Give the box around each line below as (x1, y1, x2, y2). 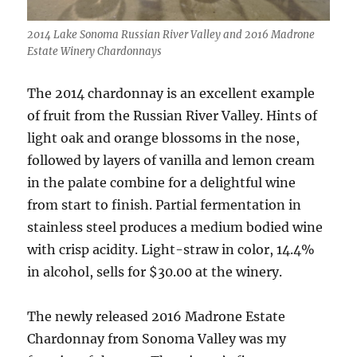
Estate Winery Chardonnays (27, 44, 163, 58)
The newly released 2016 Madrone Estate (27, 308, 286, 324)
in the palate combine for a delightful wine (27, 174, 296, 190)
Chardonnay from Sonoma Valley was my (27, 330, 287, 347)
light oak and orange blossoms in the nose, (27, 129, 300, 146)
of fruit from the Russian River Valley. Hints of (27, 107, 318, 124)
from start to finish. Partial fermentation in (27, 196, 302, 213)
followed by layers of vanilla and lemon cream (27, 151, 316, 168)
